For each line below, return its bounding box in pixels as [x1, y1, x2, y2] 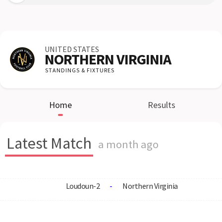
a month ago [98, 137, 159, 151]
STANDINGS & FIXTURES [45, 66, 114, 74]
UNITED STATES [45, 44, 99, 54]
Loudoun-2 [65, 181, 100, 191]
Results [148, 99, 175, 111]
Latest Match [6, 133, 92, 153]
